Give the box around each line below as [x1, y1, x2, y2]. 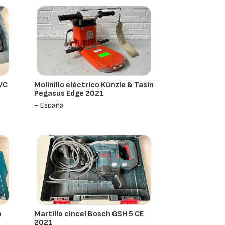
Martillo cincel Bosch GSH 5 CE [34, 209, 144, 219]
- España [34, 101, 64, 110]
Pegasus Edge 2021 [34, 89, 104, 98]
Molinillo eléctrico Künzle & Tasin [34, 80, 154, 90]
